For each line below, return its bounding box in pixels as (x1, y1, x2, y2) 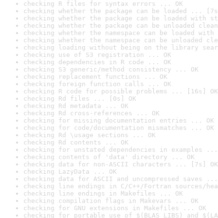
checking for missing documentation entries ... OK (23, 117, 214, 124)
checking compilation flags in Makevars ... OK (23, 197, 199, 204)
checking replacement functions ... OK (23, 73, 167, 80)
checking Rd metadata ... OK (23, 102, 128, 109)
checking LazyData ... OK (23, 168, 117, 175)
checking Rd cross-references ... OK (23, 109, 160, 117)
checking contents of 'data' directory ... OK (23, 153, 195, 161)
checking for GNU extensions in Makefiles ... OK (23, 204, 206, 212)
